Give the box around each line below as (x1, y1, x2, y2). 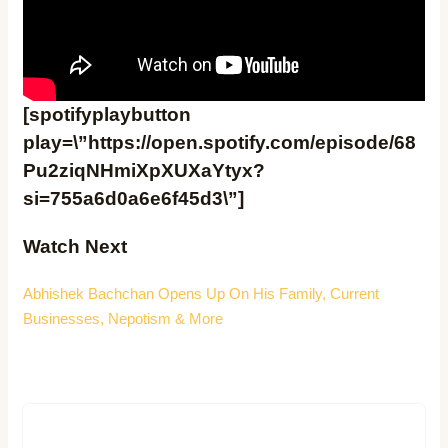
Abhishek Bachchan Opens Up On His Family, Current (23, 284, 380, 302)
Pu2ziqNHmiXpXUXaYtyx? (23, 159, 266, 181)
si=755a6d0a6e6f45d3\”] (23, 187, 245, 209)
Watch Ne (23, 235, 111, 257)
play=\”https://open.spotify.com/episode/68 (23, 131, 417, 153)
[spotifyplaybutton (23, 103, 192, 125)
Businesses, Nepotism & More (23, 309, 224, 327)
